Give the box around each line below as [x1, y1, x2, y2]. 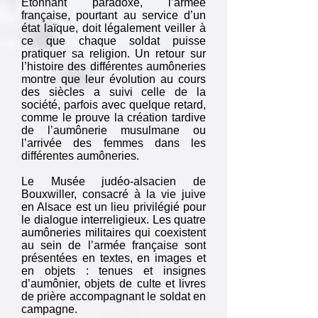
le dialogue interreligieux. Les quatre [21, 214, 206, 226]
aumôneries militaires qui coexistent [21, 226, 206, 238]
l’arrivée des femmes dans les [21, 137, 206, 149]
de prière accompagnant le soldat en [21, 290, 206, 302]
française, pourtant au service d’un [21, 9, 206, 21]
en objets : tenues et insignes [21, 265, 206, 277]
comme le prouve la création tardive [21, 111, 206, 124]
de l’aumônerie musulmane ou [21, 124, 206, 136]
